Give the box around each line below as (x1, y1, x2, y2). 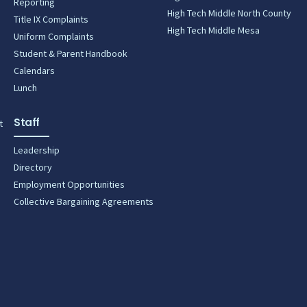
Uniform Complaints (14, 30, 94, 42)
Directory (14, 161, 52, 173)
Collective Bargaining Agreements (14, 195, 153, 208)
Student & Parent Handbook (14, 47, 127, 60)
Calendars (14, 64, 55, 77)
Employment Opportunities (14, 178, 125, 191)
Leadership (14, 144, 60, 156)
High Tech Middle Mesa (167, 24, 260, 36)
